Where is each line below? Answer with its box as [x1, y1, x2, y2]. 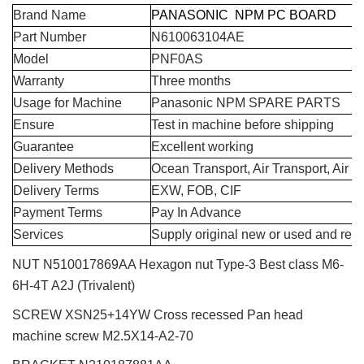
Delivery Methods [13, 161, 114, 175]
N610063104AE [151, 29, 245, 44]
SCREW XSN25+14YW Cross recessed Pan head [12, 307, 303, 322]
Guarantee [13, 139, 74, 154]
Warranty [13, 73, 64, 88]
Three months [151, 73, 231, 88]
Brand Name [13, 7, 86, 22]
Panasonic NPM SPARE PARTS [151, 95, 340, 110]
